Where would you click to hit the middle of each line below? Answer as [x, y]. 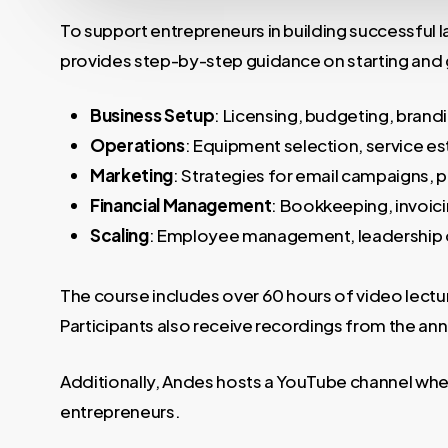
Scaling [119, 235]
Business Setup [152, 115]
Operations [137, 145]
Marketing [131, 175]
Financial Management [181, 205]
